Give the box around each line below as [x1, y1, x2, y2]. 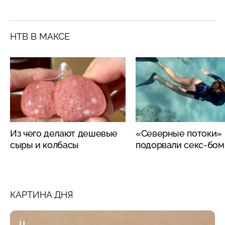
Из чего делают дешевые [10, 128, 118, 139]
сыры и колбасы [10, 139, 79, 150]
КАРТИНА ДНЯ [10, 189, 73, 200]
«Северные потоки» [136, 128, 222, 139]
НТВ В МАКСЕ [10, 31, 70, 42]
